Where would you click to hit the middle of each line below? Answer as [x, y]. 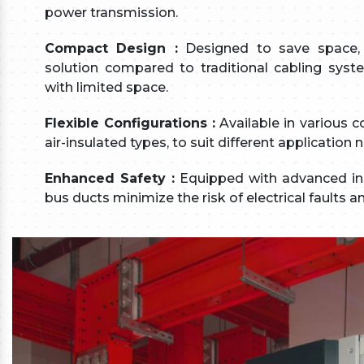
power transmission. [111, 12]
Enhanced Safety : [110, 178]
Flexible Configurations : [130, 123]
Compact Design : [111, 48]
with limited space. [106, 87]
